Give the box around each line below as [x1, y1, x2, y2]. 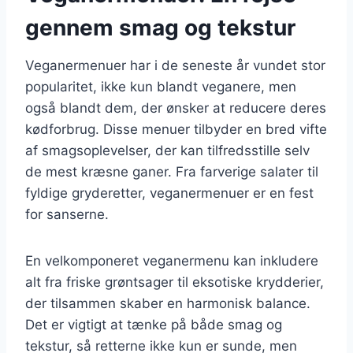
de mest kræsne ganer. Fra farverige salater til [25, 163, 318, 180]
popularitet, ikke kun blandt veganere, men [25, 78, 296, 95]
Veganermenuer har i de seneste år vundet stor [25, 57, 325, 73]
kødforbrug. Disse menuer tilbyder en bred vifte [25, 121, 327, 137]
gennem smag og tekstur [25, 13, 295, 41]
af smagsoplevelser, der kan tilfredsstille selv [25, 142, 310, 158]
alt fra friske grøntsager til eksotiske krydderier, [25, 273, 324, 290]
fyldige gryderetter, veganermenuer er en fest [25, 184, 314, 201]
